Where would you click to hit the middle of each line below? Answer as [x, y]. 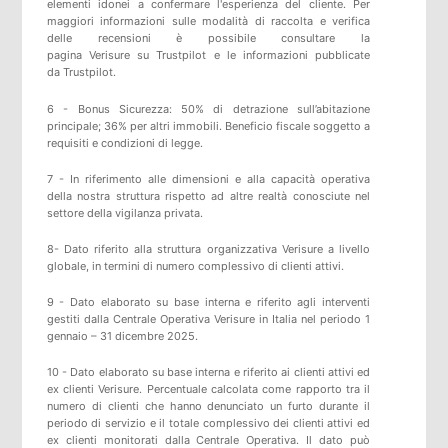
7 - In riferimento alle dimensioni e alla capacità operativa [208, 178]
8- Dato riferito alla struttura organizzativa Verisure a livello [208, 248]
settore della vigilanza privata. [124, 212]
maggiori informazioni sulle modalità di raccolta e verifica [208, 21]
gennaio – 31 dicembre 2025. [122, 336]
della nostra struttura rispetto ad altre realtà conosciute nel [208, 195]
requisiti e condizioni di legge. [124, 142]
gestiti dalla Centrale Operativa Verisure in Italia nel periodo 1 [208, 319]
